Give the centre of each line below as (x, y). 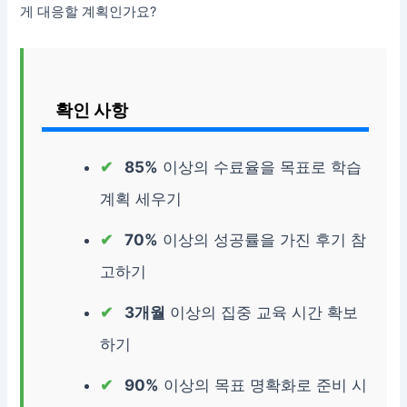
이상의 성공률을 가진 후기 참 (263, 240)
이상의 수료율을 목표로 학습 (260, 168)
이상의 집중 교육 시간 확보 (262, 313)
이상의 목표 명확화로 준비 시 (263, 386)
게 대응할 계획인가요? (89, 12)
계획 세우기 (141, 199)
